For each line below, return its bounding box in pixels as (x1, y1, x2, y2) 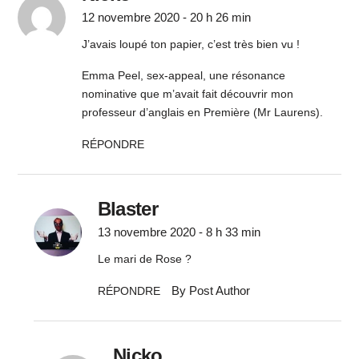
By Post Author (171, 284, 250, 298)
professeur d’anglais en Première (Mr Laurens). (81, 106, 323, 119)
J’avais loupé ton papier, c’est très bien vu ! (81, 38, 300, 51)
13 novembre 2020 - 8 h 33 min (97, 225, 260, 240)
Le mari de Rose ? (97, 252, 192, 266)
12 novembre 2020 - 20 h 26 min (81, 10, 251, 25)
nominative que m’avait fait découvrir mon (81, 87, 293, 101)
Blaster (97, 198, 159, 220)
